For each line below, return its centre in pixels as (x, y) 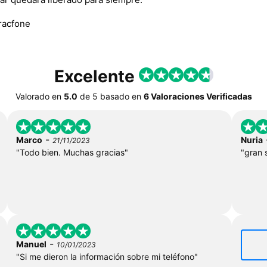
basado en (120, 96)
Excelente (96, 76)
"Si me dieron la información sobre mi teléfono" (107, 256)
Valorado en (38, 96)
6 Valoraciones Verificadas (198, 96)
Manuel (31, 244)
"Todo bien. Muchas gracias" (72, 152)
